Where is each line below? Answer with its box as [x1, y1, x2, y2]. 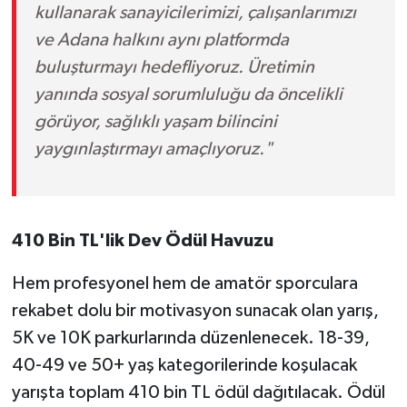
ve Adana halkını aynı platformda [34, 30, 289, 49]
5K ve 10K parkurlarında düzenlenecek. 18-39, [11, 328, 370, 347]
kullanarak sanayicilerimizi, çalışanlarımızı [34, 3, 356, 22]
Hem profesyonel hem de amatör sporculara [11, 273, 358, 293]
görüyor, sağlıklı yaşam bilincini [34, 112, 277, 131]
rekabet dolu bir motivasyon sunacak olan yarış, [11, 301, 379, 320]
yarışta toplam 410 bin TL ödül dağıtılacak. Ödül [11, 382, 385, 402]
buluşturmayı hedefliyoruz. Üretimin [34, 57, 314, 76]
